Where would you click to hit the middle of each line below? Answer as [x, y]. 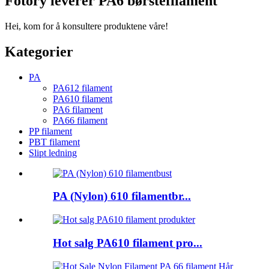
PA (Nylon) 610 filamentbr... [122, 196]
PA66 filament [80, 120]
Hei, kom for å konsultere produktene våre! [86, 26]
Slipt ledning [53, 153]
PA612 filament [83, 88]
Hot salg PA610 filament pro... [128, 243]
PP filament [50, 131]
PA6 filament [78, 109]
